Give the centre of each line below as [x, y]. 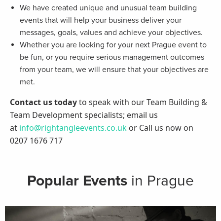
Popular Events [77, 181]
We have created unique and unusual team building [108, 8]
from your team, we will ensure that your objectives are [114, 70]
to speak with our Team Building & [142, 102]
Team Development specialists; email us [84, 115]
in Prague [161, 181]
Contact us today [43, 102]
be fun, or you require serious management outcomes [112, 57]
